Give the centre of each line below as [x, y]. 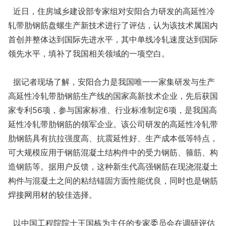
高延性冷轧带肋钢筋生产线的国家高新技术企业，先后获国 [113, 96]
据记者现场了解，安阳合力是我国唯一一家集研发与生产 [111, 82]
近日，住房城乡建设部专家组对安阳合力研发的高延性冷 [111, 11]
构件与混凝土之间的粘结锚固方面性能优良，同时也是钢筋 [113, 181]
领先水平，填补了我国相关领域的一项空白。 [89, 53]
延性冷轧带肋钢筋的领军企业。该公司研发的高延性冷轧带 [113, 124]
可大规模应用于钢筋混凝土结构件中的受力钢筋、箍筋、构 [113, 152]
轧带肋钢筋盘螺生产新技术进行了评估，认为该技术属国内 [113, 25]
